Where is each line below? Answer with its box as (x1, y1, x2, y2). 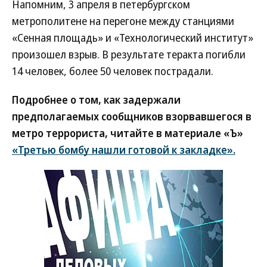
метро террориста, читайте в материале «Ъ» (12, 126, 243, 141)
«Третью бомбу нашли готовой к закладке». (12, 142, 235, 157)
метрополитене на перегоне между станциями (12, 14, 234, 29)
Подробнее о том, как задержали (12, 92, 181, 107)
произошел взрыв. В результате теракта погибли (12, 47, 246, 62)
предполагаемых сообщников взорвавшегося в (12, 109, 252, 124)
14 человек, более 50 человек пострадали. (12, 64, 213, 79)
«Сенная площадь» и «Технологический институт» (12, 30, 253, 45)
